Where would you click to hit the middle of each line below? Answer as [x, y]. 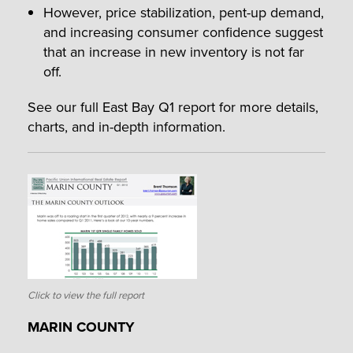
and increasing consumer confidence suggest [183, 32]
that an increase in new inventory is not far [174, 52]
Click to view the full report [86, 294]
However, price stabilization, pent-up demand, [184, 13]
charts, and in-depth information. [126, 127]
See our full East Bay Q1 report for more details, [173, 107]
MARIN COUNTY [81, 327]
